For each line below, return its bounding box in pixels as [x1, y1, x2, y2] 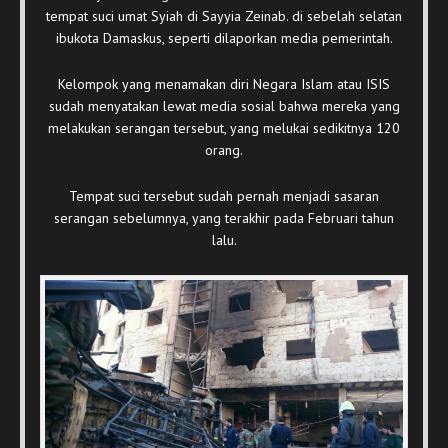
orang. [205, 140, 243, 159]
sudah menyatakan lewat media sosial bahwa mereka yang [48, 96, 400, 115]
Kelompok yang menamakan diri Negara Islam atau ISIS [58, 74, 390, 93]
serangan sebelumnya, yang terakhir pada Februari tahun [54, 208, 394, 227]
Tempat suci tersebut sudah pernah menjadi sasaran [69, 186, 379, 205]
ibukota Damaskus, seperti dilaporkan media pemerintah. [55, 28, 393, 47]
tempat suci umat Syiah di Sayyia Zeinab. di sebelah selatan [46, 6, 402, 25]
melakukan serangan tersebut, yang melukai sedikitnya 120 [48, 118, 400, 137]
